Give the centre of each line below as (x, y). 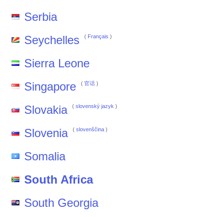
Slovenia (46, 133)
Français (98, 36)
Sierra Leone (57, 63)
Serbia (41, 17)
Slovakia (46, 110)
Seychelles (52, 40)
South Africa (59, 179)
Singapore (50, 86)
